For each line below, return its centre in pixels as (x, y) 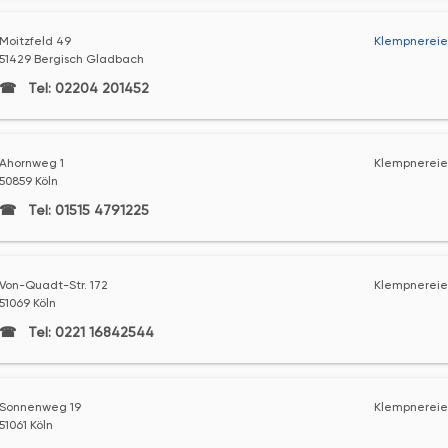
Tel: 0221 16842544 (88, 332)
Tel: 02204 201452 (86, 88)
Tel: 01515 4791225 (86, 210)
